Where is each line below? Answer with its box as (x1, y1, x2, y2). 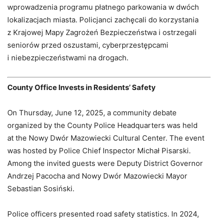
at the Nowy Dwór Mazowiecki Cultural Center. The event (7, 133, 204, 143)
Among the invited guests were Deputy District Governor (7, 159, 203, 168)
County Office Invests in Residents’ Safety (7, 83, 156, 92)
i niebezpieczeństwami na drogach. (7, 53, 128, 62)
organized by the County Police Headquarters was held (7, 121, 198, 130)
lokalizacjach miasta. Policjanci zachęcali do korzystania (7, 15, 199, 24)
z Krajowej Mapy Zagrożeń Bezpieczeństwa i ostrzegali (7, 27, 197, 37)
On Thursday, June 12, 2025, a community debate (7, 108, 177, 118)
